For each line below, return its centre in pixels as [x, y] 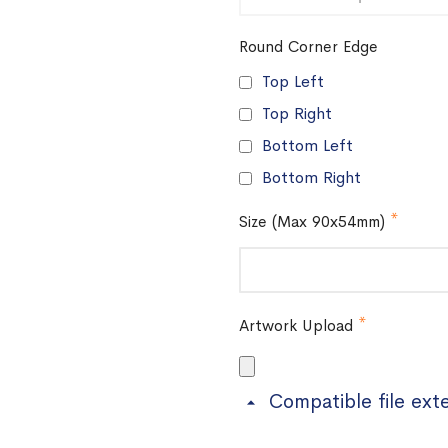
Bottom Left [307, 145]
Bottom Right [311, 177]
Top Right [297, 113]
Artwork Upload [296, 326]
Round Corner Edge [308, 47]
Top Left [293, 81]
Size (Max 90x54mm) [312, 222]
